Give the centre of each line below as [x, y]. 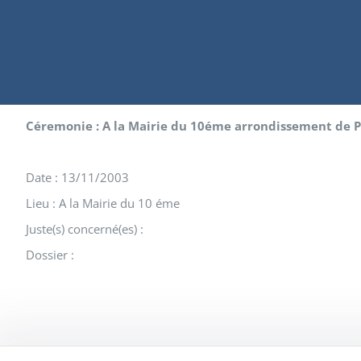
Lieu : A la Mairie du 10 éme [103, 203]
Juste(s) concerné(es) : [85, 229]
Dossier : [50, 255]
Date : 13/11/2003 [77, 177]
